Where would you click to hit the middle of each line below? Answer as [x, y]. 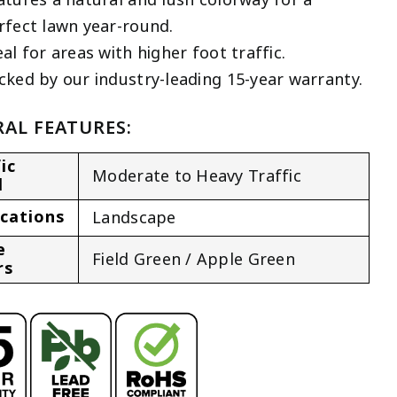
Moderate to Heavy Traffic [197, 176]
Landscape [134, 218]
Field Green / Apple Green [194, 259]
